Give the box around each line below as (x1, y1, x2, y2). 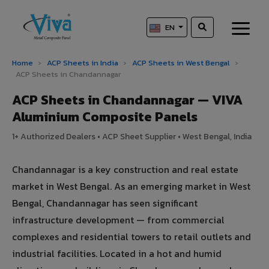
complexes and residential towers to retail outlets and (12, 229, 251, 244)
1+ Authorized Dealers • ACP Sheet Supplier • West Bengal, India (12, 130, 252, 144)
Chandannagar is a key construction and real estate (12, 162, 238, 177)
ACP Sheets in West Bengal (132, 57, 232, 69)
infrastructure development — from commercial (12, 213, 225, 228)
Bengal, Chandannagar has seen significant (12, 196, 198, 211)
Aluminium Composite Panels (12, 107, 198, 127)
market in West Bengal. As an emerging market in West (12, 179, 250, 194)
